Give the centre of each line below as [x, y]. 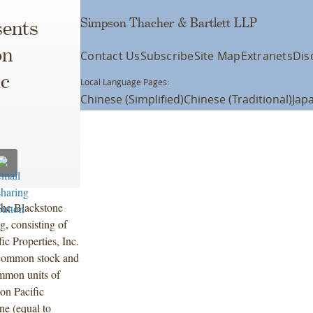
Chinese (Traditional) [238, 99]
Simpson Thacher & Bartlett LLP [169, 23]
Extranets [267, 56]
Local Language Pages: [125, 82]
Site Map [217, 56]
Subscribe [167, 56]
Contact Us [110, 56]
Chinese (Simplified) [132, 99]
